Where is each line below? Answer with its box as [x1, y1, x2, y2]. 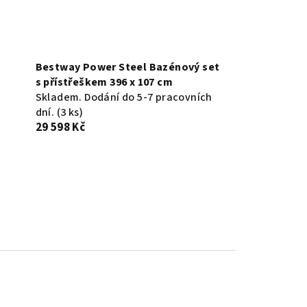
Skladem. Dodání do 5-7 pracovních [35, 90, 212, 106]
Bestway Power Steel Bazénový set [35, 60, 220, 75]
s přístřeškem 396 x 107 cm [35, 75, 173, 90]
